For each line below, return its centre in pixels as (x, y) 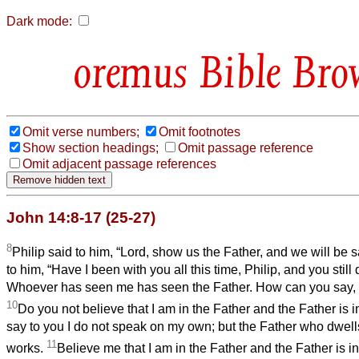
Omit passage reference (246, 147)
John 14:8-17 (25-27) (81, 217)
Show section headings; (91, 147)
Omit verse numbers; (81, 131)
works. (26, 349)
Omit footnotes (200, 131)
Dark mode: (39, 21)
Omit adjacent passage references (119, 163)
